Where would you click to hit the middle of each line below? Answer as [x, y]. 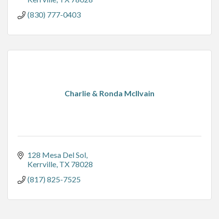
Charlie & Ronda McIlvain [109, 93]
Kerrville [42, 164]
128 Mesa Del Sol [57, 155]
